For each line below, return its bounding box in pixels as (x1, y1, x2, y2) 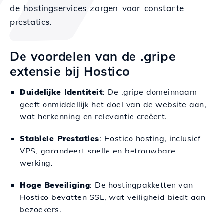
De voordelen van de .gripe (10, 48, 175, 64)
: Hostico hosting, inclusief (99, 133, 201, 143)
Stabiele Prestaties (20, 133, 99, 143)
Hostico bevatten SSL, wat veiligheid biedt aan (20, 192, 205, 202)
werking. (20, 158, 53, 168)
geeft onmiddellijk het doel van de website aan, (20, 99, 206, 109)
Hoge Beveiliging (20, 180, 90, 190)
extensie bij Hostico (10, 64, 130, 79)
